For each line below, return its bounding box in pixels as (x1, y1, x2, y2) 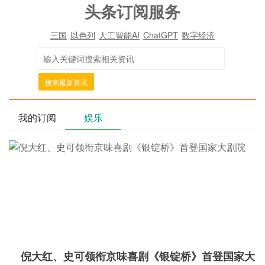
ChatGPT (143, 29, 178, 41)
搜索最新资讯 (45, 77, 88, 87)
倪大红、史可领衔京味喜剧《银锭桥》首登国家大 (21, 248, 255, 264)
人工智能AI (99, 29, 140, 41)
